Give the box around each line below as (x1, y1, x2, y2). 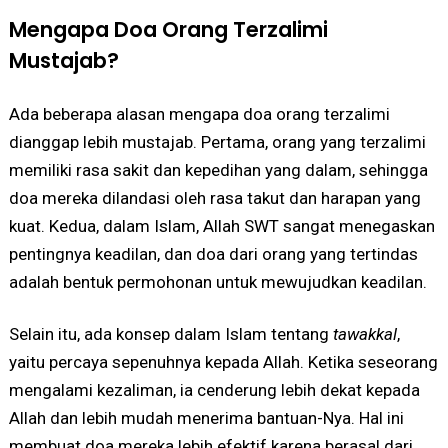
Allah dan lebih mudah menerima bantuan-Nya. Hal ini (8, 407, 404, 428)
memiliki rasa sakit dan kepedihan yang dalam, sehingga (8, 159, 428, 180)
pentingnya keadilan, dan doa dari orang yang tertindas (8, 243, 418, 264)
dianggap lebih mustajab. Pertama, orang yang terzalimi (8, 131, 426, 152)
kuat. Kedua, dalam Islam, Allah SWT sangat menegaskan (8, 215, 435, 236)
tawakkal (332, 323, 397, 344)
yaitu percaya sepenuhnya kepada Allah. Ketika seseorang (8, 351, 438, 372)
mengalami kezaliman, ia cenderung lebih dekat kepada (8, 379, 420, 400)
